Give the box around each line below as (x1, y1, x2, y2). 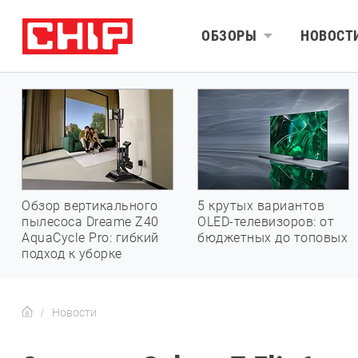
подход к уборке (22, 246, 122, 261)
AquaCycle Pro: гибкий (22, 230, 159, 245)
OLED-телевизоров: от (197, 214, 334, 229)
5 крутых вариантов (197, 198, 324, 213)
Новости (52, 306, 97, 319)
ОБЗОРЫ (201, 27, 257, 44)
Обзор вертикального (22, 198, 158, 213)
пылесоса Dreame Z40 (22, 214, 159, 229)
